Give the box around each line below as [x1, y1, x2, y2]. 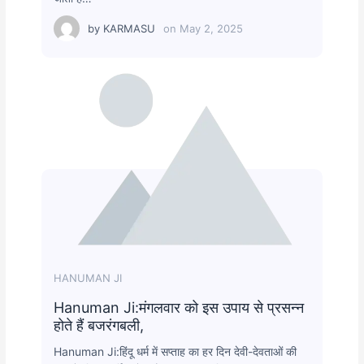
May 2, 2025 [180, 22, 244, 36]
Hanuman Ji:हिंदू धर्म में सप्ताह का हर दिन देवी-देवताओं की [54, 344, 297, 359]
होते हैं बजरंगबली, [54, 317, 145, 335]
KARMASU [103, 22, 156, 36]
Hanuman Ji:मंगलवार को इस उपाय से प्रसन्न [54, 299, 305, 317]
